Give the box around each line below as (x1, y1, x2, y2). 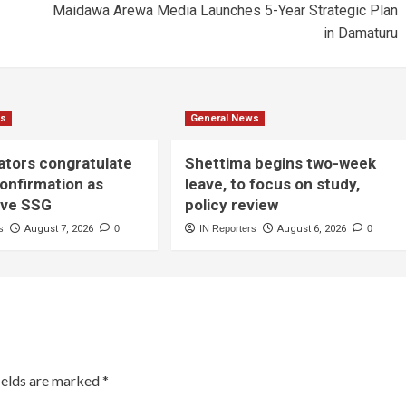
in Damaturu (323, 24, 398, 42)
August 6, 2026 (277, 222, 347, 235)
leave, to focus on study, (185, 174, 361, 193)
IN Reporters (199, 222, 257, 234)
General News (190, 111, 260, 124)
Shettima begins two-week (185, 153, 377, 172)
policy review (185, 195, 279, 214)
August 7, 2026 (24, 222, 94, 235)
